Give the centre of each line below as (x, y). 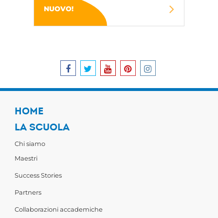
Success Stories (38, 175)
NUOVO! (58, 9)
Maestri (26, 158)
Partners (28, 192)
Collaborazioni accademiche (59, 209)
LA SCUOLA (42, 127)
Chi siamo (30, 144)
